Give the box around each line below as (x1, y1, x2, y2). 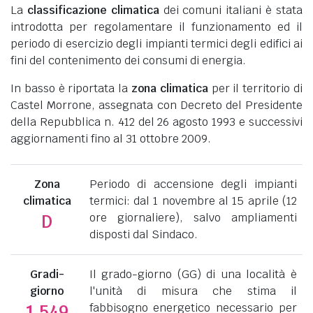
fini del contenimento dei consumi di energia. (10, 52, 246, 68)
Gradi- (29, 266, 64, 282)
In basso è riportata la (10, 80, 131, 96)
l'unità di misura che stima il (89, 283, 297, 298)
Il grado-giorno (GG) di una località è (89, 266, 297, 282)
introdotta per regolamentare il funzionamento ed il (10, 19, 303, 34)
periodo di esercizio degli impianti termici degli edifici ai (10, 36, 303, 51)
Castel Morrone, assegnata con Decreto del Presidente (10, 97, 303, 112)
